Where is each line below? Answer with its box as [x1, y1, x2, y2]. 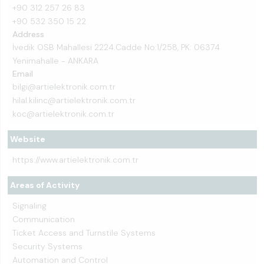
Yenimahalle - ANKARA [12, 55, 98, 66]
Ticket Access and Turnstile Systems [12, 227, 156, 238]
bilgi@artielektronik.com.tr [12, 81, 115, 92]
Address [12, 29, 44, 39]
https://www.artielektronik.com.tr [12, 154, 138, 165]
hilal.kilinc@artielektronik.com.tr [12, 95, 136, 105]
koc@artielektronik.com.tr [12, 108, 114, 119]
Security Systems [12, 241, 82, 252]
